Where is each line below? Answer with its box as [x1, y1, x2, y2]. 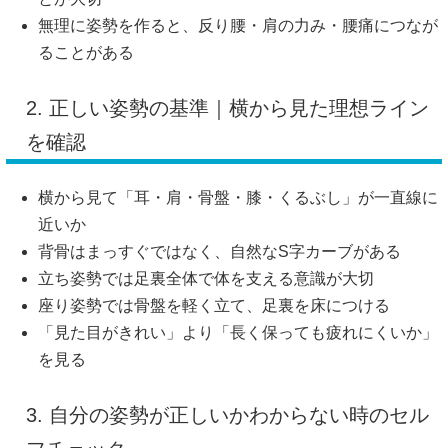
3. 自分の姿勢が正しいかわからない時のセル [26, 404, 429, 427]
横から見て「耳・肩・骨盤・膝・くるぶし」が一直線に [38, 189, 438, 207]
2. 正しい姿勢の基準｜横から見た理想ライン [26, 97, 429, 120]
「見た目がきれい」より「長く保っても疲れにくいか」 [38, 324, 438, 342]
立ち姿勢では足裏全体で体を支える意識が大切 [38, 270, 374, 288]
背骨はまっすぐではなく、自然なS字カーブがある [38, 243, 401, 261]
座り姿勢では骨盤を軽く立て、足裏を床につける [38, 297, 390, 315]
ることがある [38, 44, 134, 62]
